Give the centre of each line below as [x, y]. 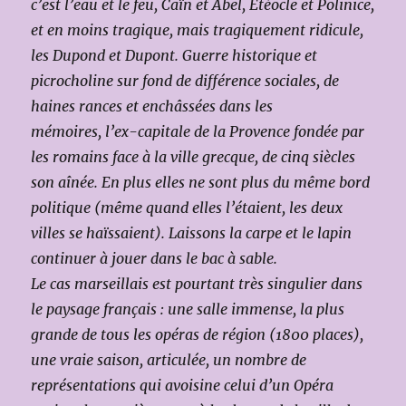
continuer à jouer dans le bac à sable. [155, 258]
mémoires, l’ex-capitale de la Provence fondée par [198, 131]
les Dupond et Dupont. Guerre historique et [174, 55]
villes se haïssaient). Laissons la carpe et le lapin [192, 232]
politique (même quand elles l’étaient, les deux [187, 207]
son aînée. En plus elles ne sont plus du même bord [201, 182]
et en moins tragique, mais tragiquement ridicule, [198, 29]
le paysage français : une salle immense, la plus [188, 309]
